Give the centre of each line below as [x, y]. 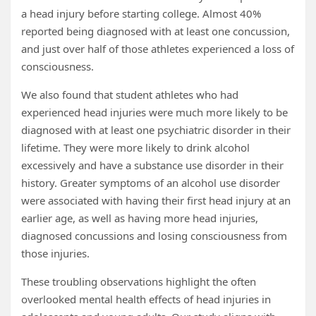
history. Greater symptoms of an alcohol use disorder [151, 183]
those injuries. [55, 253]
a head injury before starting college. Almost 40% [141, 13]
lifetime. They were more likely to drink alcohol [135, 147]
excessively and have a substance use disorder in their [152, 165]
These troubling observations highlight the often [139, 281]
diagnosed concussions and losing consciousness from [154, 236]
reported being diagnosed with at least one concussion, [156, 31]
